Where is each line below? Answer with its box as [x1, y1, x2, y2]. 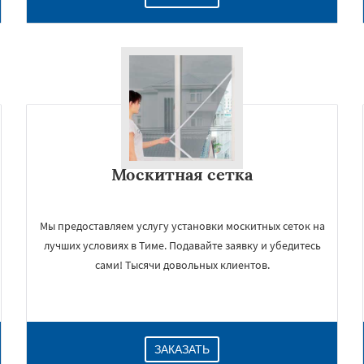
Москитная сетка [111, 164, 253, 184]
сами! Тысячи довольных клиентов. [94, 258, 270, 272]
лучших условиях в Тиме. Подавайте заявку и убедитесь [43, 238, 321, 253]
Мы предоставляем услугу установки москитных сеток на [39, 219, 325, 233]
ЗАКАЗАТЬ [154, 343, 210, 356]
